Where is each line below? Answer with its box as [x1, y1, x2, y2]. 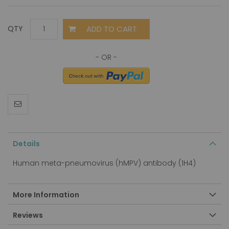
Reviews [13, 210, 43, 220]
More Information [13, 189, 79, 200]
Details [13, 138, 40, 149]
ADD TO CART [86, 23, 137, 34]
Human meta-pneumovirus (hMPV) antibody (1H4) [13, 157, 196, 168]
